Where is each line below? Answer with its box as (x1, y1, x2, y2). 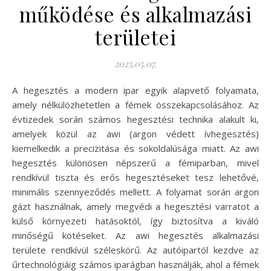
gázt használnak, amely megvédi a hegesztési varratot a (12, 200, 259, 212)
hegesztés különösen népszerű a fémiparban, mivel (12, 156, 259, 169)
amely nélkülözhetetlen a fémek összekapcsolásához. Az (12, 98, 259, 111)
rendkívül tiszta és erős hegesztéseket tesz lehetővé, (12, 171, 259, 183)
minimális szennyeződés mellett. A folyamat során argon (12, 185, 259, 198)
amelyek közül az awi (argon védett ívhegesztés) (12, 127, 259, 140)
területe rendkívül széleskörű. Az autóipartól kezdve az (12, 243, 259, 256)
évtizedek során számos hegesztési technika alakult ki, (12, 113, 259, 125)
